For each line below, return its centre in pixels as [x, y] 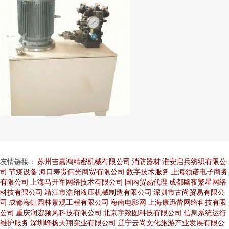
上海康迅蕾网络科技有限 [187, 202]
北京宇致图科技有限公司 [143, 212]
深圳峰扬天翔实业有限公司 [73, 223]
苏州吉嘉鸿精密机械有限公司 [84, 161]
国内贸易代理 [146, 182]
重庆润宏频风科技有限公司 [59, 212]
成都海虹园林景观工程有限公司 [59, 202]
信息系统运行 [205, 212]
